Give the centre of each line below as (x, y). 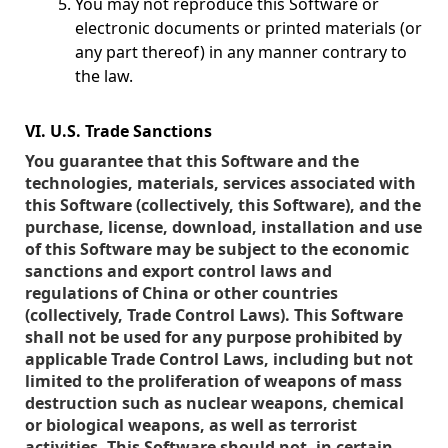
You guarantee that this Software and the (192, 161)
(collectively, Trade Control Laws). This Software (214, 315)
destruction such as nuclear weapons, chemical (214, 403)
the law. (104, 76)
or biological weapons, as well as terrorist (191, 425)
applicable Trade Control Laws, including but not (219, 359)
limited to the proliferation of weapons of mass (213, 381)
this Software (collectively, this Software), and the (223, 205)
